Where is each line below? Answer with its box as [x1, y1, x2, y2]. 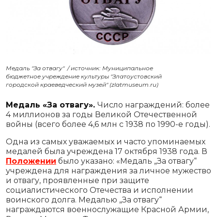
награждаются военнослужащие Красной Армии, [6, 204, 209, 214]
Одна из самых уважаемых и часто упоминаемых [6, 137, 205, 146]
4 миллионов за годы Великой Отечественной [6, 109, 197, 119]
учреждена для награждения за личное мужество [6, 166, 211, 175]
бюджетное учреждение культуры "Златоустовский [6, 72, 162, 80]
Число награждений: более [97, 100, 210, 109]
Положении [6, 156, 56, 166]
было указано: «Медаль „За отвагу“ [56, 156, 197, 166]
